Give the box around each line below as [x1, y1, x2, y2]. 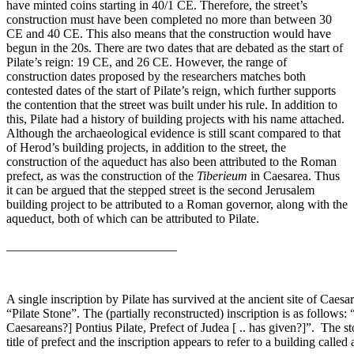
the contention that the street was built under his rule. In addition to [6, 98, 337, 112]
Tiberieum [197, 169, 247, 183]
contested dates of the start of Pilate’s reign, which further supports [6, 84, 336, 98]
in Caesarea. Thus [247, 169, 340, 183]
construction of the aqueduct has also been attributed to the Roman [6, 155, 337, 169]
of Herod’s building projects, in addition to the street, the [6, 141, 286, 155]
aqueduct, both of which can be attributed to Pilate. [6, 212, 259, 226]
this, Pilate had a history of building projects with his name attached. [6, 112, 345, 126]
